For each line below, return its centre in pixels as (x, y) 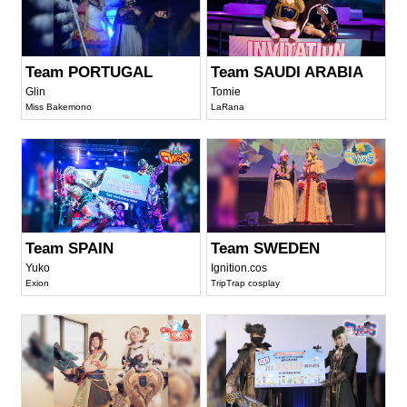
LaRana (228, 107)
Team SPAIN (70, 249)
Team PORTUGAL (89, 73)
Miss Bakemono (59, 107)
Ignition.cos (239, 268)
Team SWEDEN (266, 249)
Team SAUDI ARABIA (288, 73)
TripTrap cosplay (246, 283)
